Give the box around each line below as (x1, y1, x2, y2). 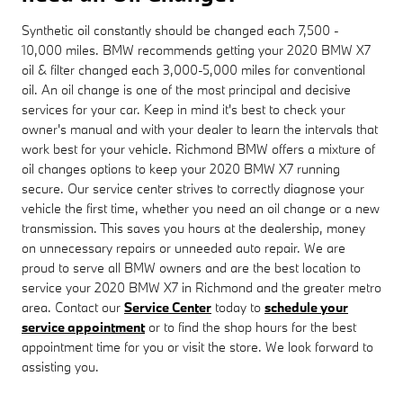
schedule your (264, 298, 348, 316)
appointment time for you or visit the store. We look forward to (22, 337, 373, 355)
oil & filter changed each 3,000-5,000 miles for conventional (22, 60, 365, 78)
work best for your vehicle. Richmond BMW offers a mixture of (22, 139, 375, 157)
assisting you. (22, 357, 99, 375)
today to (211, 298, 264, 316)
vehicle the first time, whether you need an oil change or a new (22, 199, 380, 217)
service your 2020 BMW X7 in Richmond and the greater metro (22, 278, 381, 296)
